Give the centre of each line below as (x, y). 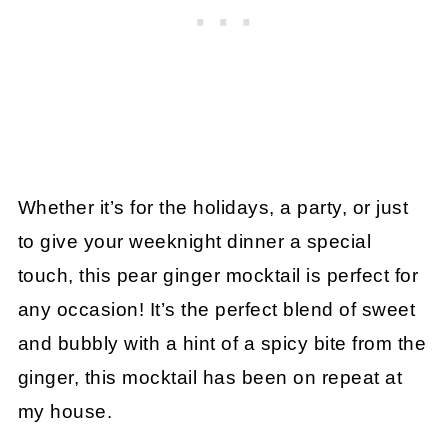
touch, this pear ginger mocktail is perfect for (218, 275)
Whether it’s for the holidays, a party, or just (213, 207)
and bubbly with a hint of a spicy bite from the (222, 343)
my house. (65, 411)
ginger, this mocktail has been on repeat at (210, 377)
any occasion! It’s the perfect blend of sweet (216, 309)
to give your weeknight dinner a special (194, 241)
